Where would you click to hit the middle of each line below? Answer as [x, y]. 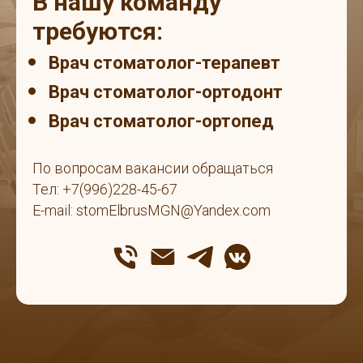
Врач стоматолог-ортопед [161, 122]
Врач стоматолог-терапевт [164, 63]
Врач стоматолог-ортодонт [166, 92]
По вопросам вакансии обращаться [153, 169]
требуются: [98, 32]
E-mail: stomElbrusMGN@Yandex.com [152, 211]
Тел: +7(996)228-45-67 [105, 190]
